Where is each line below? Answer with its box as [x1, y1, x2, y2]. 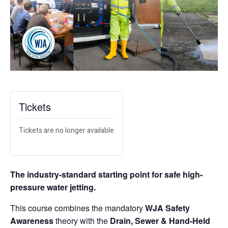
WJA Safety [145, 202, 190, 214]
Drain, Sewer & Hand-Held [110, 214, 210, 226]
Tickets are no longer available [19, 125, 114, 136]
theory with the [53, 214, 110, 226]
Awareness [10, 214, 53, 226]
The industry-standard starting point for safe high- [10, 168, 203, 180]
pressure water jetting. [10, 181, 96, 193]
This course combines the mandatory [10, 202, 145, 214]
